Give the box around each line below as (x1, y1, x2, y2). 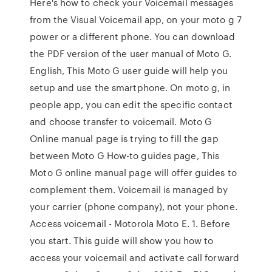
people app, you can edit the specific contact (30, 98, 233, 111)
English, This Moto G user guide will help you (30, 64, 228, 77)
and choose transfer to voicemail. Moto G (30, 115, 212, 128)
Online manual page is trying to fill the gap (30, 132, 219, 145)
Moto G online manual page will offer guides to (30, 166, 237, 179)
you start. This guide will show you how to (30, 234, 214, 247)
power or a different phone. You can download (30, 30, 235, 43)
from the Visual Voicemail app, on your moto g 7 (30, 13, 242, 26)
